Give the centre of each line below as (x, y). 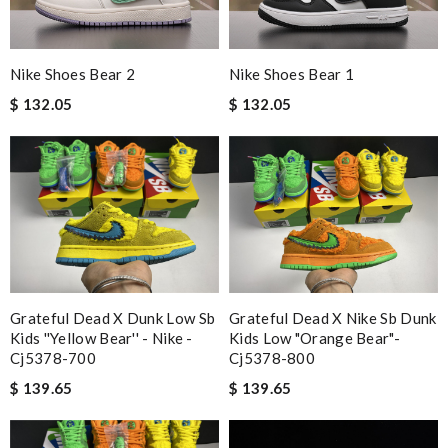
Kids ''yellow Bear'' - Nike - (101, 337)
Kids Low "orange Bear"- (314, 337)
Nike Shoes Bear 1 (292, 73)
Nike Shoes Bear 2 (73, 73)
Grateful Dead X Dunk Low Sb (113, 317)
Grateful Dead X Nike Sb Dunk (333, 317)
